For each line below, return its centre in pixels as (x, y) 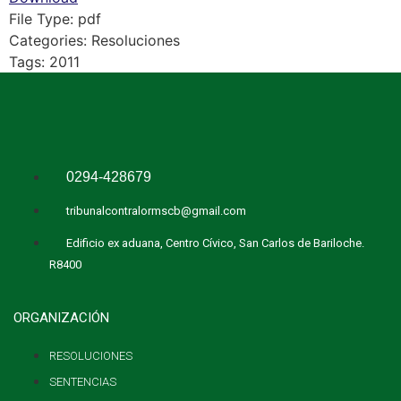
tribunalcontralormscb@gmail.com (156, 211)
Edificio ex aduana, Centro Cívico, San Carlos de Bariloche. (215, 243)
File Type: (43, 19)
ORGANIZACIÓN (61, 318)
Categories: (50, 40)
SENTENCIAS (83, 382)
